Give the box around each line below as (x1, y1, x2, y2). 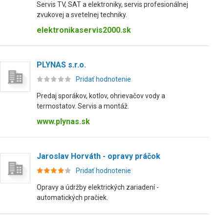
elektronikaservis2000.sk (37, 25, 131, 35)
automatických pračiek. (37, 194, 108, 201)
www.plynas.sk (37, 117, 90, 126)
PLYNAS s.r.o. (37, 60, 86, 69)
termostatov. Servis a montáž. (37, 102, 129, 110)
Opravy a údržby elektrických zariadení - (37, 183, 159, 191)
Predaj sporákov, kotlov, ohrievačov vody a (37, 92, 165, 100)
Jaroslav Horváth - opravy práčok (37, 152, 160, 161)
